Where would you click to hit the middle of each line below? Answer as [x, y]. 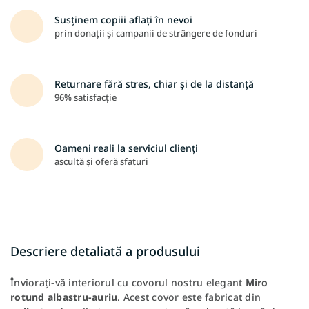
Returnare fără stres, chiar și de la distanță [154, 83]
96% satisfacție [86, 97]
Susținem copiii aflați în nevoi [123, 19]
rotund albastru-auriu [64, 297]
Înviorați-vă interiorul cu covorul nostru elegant [128, 282]
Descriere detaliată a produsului [105, 251]
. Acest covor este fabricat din [189, 297]
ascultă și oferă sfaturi [101, 161]
